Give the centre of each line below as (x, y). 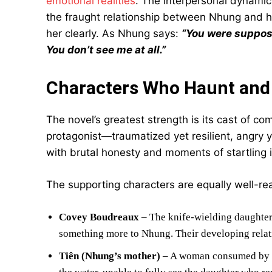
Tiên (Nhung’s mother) (110, 256)
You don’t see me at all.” (106, 50)
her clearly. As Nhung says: (114, 33)
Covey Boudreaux (99, 217)
